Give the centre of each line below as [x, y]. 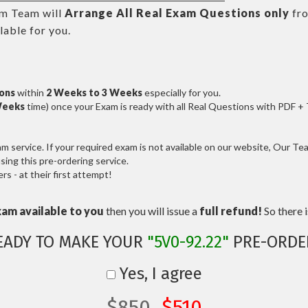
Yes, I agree [158, 274]
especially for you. [181, 92]
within [31, 92]
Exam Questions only [228, 13]
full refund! [231, 211]
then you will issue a [152, 211]
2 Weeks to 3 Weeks [94, 92]
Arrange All [99, 13]
